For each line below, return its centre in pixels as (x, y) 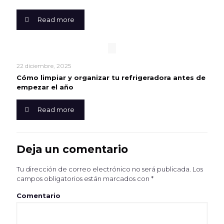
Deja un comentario (72, 149)
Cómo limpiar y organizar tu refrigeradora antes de (111, 77)
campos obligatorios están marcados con (84, 178)
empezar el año (45, 87)
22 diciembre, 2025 (44, 66)
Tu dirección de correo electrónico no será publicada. (104, 169)
